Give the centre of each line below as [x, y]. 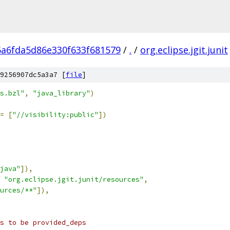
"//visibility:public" [55, 115]
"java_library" [62, 93]
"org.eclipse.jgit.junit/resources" [74, 179]
